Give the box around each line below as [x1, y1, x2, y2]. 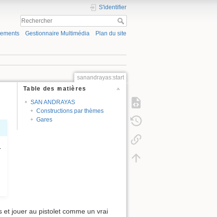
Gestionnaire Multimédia [25, 30, 90, 37]
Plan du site [95, 30, 126, 37]
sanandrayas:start [77, 74, 124, 81]
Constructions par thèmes [36, 107, 104, 114]
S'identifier [99, 4, 126, 11]
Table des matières [23, 85, 87, 93]
